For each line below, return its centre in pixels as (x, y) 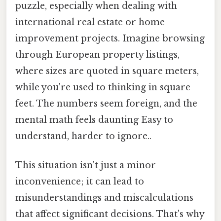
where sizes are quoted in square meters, (107, 71)
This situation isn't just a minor (86, 166)
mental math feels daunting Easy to (94, 120)
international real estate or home (90, 22)
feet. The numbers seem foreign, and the (106, 103)
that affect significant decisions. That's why (110, 214)
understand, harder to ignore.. (83, 136)
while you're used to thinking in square (103, 87)
